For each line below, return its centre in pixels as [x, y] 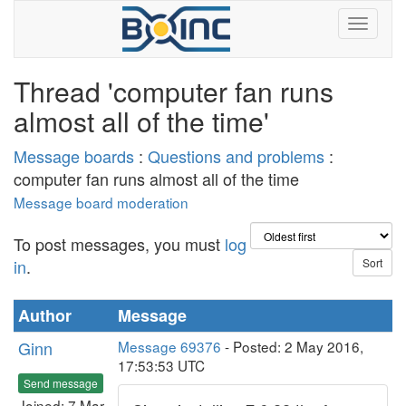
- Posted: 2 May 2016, [292, 346]
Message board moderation [101, 202]
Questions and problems [236, 156]
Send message [61, 382]
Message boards [74, 156]
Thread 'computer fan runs [174, 91]
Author [45, 315]
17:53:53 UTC [161, 365]
